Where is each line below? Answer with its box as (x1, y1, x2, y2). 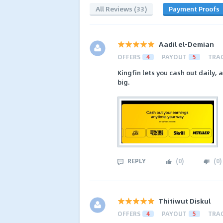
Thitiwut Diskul (159, 195, 211, 206)
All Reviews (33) (96, 3, 147, 14)
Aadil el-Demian (159, 39, 214, 49)
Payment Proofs (169, 3, 220, 14)
